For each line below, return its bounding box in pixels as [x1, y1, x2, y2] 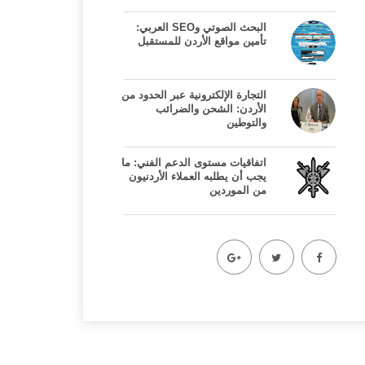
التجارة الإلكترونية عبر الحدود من [121, 89, 266, 101]
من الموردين [209, 184, 266, 196]
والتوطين [226, 117, 266, 129]
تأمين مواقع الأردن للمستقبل [138, 35, 266, 47]
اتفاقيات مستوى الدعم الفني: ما [121, 156, 266, 169]
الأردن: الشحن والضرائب [156, 103, 266, 115]
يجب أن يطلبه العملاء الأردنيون [129, 170, 266, 182]
